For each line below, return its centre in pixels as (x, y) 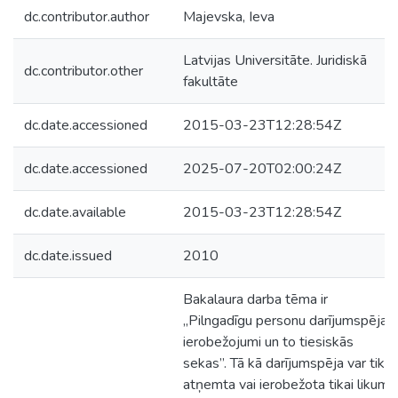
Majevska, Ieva (229, 17)
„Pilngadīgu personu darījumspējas (289, 321)
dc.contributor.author (87, 17)
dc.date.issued (68, 256)
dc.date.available (75, 212)
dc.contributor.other (84, 71)
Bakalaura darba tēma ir (255, 299)
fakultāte (211, 82)
